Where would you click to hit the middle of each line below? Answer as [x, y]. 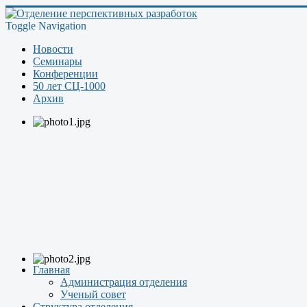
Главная [51, 270]
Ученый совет [93, 294]
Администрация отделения [124, 282]
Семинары [58, 61]
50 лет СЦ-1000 [69, 86]
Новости [53, 49]
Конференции [65, 74]
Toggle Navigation [46, 26]
